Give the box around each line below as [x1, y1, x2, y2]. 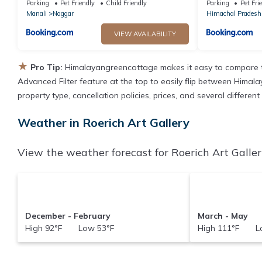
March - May [198, 210, 249, 221]
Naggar [53, 9, 74, 18]
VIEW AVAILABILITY [113, 30, 176, 38]
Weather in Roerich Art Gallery [18, 115, 189, 130]
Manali [26, 9, 47, 18]
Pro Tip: [30, 62, 63, 73]
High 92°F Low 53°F [25, 222, 114, 233]
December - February [25, 210, 111, 221]
